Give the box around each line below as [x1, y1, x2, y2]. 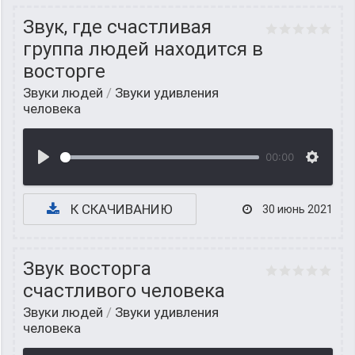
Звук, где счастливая [23, 16, 212, 38]
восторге [23, 60, 105, 82]
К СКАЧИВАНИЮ [67, 201, 173, 217]
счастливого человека [23, 280, 225, 302]
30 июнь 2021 [260, 203, 333, 216]
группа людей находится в [23, 38, 263, 60]
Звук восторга [23, 258, 151, 280]
